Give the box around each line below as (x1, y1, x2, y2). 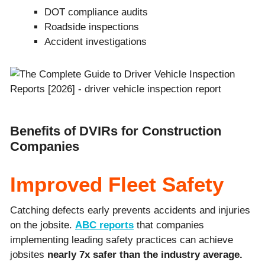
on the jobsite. (10, 219, 75, 231)
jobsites (10, 248, 47, 260)
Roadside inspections (44, 21, 139, 33)
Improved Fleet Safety (10, 172, 224, 196)
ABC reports (75, 219, 134, 231)
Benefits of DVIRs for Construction (10, 123, 221, 138)
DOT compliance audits (44, 6, 148, 18)
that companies (134, 219, 204, 231)
